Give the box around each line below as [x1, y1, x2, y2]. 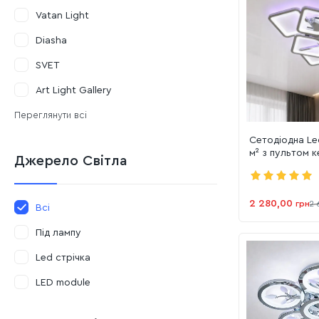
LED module [36, 278, 90, 288]
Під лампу [36, 228, 81, 238]
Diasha [36, 36, 67, 46]
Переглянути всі [14, 110, 87, 120]
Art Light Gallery [36, 85, 112, 95]
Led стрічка [36, 253, 90, 263]
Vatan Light [36, 11, 89, 21]
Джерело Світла [14, 154, 127, 168]
